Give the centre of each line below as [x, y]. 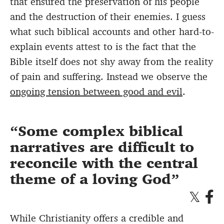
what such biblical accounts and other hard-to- [112, 32]
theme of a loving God [90, 179]
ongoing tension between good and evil [96, 92]
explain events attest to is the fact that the [103, 47]
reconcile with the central [104, 163]
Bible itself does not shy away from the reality [111, 62]
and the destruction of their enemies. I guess [108, 17]
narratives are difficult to [102, 147]
